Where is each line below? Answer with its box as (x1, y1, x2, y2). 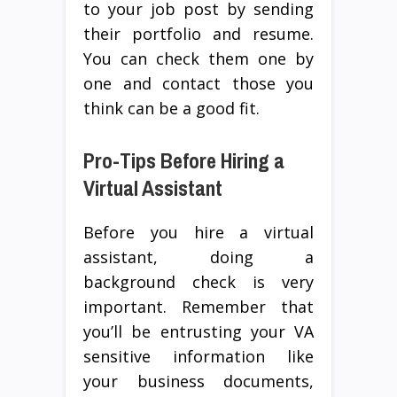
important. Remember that (83, 295, 314, 317)
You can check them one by (83, 47, 314, 69)
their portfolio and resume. (83, 22, 314, 44)
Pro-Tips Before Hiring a (83, 145, 284, 175)
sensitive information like (83, 345, 314, 367)
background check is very (83, 270, 314, 292)
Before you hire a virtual (83, 221, 314, 243)
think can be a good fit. (83, 97, 260, 119)
